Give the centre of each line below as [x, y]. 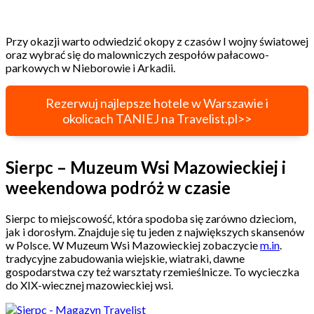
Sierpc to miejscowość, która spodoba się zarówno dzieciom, [151, 218]
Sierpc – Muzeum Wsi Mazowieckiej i [146, 168]
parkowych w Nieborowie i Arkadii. [91, 68]
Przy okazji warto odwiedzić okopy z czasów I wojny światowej [157, 41]
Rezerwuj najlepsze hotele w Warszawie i [157, 103]
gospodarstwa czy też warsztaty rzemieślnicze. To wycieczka [152, 271]
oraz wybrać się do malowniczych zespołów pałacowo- [137, 55]
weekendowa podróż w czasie [118, 188]
